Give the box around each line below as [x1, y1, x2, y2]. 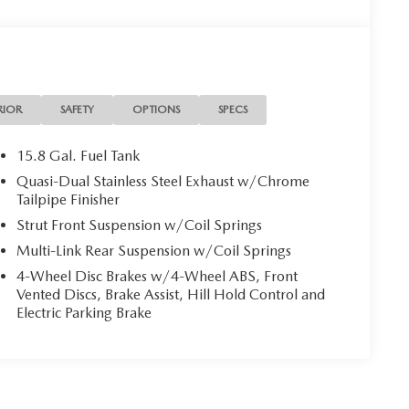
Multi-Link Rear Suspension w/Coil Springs [16, 241, 292, 259]
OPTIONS [132, 102, 181, 116]
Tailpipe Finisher [16, 190, 121, 208]
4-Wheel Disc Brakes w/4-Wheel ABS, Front [16, 267, 299, 285]
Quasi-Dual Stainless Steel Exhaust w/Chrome [16, 172, 310, 190]
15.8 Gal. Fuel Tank [16, 146, 141, 164]
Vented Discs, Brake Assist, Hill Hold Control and [16, 285, 326, 303]
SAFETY [60, 102, 95, 116]
